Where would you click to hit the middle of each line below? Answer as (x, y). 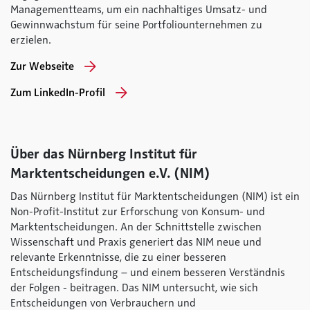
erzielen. (31, 40)
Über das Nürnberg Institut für (104, 154)
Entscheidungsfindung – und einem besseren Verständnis (148, 273)
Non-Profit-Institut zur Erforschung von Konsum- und (138, 212)
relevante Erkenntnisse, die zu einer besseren (118, 257)
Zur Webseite (42, 66)
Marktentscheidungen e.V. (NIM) (110, 173)
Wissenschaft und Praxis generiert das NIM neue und (136, 242)
